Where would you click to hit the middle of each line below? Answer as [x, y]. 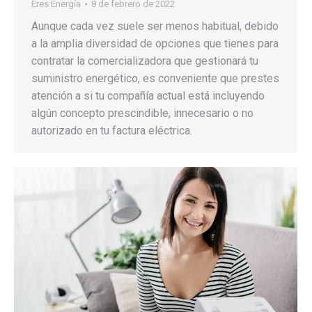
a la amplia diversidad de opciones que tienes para [155, 44]
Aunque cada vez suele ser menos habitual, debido [155, 26]
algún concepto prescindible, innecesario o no [142, 114]
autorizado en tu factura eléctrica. [112, 131]
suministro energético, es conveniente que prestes [155, 79]
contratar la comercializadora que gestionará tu [145, 61]
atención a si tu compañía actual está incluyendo [148, 96]
